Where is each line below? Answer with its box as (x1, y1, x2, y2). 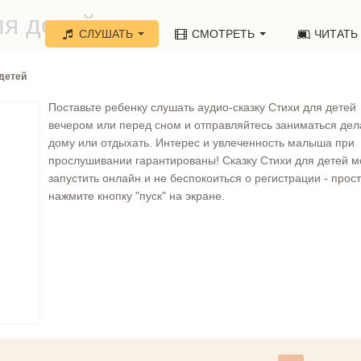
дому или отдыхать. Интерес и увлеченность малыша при (48, 136, 355, 149)
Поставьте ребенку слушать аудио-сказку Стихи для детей (48, 101, 356, 114)
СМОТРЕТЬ (189, 27, 259, 40)
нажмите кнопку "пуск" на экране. (48, 189, 225, 202)
